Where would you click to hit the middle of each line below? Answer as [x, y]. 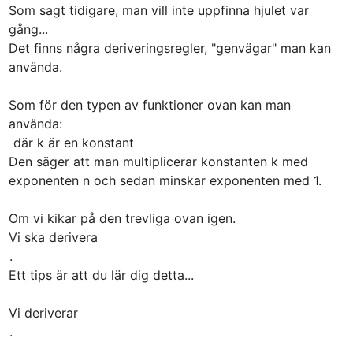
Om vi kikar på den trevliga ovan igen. [122, 218]
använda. [35, 67]
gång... [28, 29]
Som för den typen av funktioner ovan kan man [149, 104]
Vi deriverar [45, 312]
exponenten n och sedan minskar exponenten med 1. [165, 180]
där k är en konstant [71, 142]
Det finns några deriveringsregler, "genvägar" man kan [169, 48]
